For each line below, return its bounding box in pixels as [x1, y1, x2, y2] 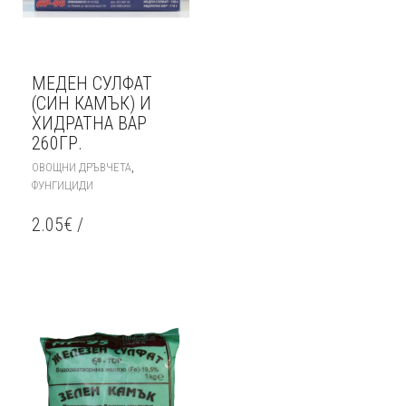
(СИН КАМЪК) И [32, 92, 151, 114]
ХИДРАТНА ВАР [32, 112, 147, 134]
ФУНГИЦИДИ [32, 179, 93, 192]
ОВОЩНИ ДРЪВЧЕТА [32, 160, 131, 174]
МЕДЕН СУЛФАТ [32, 72, 152, 94]
